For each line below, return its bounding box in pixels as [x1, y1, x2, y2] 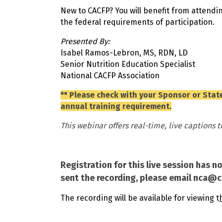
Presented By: [60, 36, 112, 46]
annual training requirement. [60, 101, 171, 111]
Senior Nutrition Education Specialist [60, 59, 195, 69]
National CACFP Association [60, 70, 160, 80]
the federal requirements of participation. [60, 17, 215, 27]
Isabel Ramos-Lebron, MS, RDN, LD [60, 48, 188, 57]
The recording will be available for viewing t [60, 193, 219, 203]
